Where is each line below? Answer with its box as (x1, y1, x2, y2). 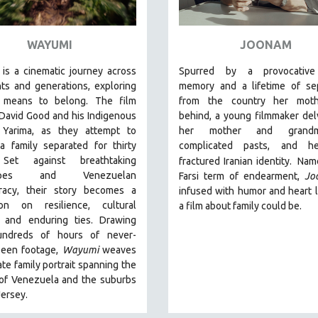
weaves (98, 243, 137, 256)
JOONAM (240, 38, 292, 51)
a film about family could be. (179, 199, 302, 212)
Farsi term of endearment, (179, 170, 305, 182)
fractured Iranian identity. (179, 155, 292, 167)
